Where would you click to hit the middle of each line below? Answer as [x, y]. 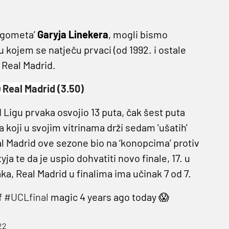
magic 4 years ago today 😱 [109, 197]
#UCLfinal [26, 197]
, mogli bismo [138, 35]
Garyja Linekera [72, 35]
